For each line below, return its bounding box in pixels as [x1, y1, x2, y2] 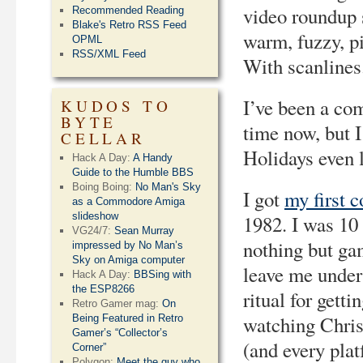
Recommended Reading [72, 4, 185, 16]
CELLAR [61, 128, 146, 148]
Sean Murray [114, 224, 175, 237]
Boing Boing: [72, 181, 136, 193]
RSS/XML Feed [72, 48, 147, 60]
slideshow [72, 210, 119, 222]
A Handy [133, 152, 173, 164]
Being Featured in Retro [72, 312, 184, 324]
